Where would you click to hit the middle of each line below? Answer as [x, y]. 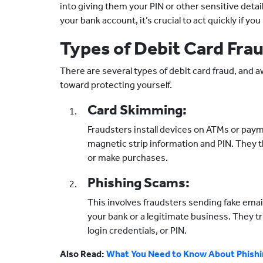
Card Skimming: [137, 110]
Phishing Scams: [139, 183]
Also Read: [83, 254]
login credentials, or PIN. [137, 230]
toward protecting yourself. [116, 85]
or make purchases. [128, 158]
